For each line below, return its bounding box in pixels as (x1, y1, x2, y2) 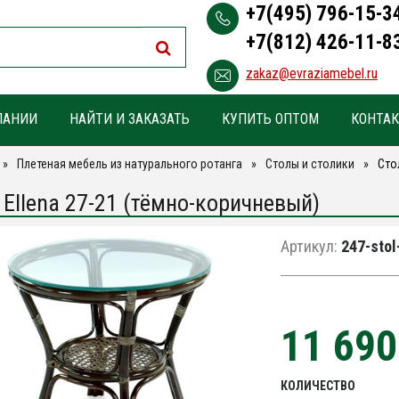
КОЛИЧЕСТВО (280, 379, 355, 393)
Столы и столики (265, 157, 354, 171)
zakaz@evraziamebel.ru (246, 65, 378, 82)
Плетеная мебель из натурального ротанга (16, 157, 242, 171)
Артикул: (280, 237, 338, 256)
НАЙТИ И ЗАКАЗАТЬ (69, 110, 190, 127)
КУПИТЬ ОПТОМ (221, 110, 319, 127)
